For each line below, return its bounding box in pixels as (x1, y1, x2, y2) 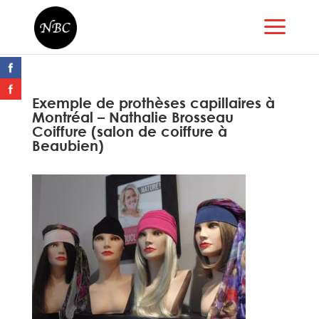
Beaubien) (31, 137, 104, 154)
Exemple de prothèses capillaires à (31, 95, 275, 111)
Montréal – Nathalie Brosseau (31, 109, 234, 125)
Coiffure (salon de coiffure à (31, 123, 227, 140)
